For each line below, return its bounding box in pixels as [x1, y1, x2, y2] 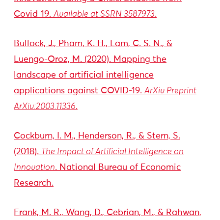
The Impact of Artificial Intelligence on [41, 147, 184, 156]
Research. [14, 179, 54, 188]
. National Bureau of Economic [55, 163, 181, 172]
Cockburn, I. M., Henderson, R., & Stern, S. [14, 132, 180, 140]
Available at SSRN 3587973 [54, 10, 155, 19]
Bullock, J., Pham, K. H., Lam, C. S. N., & [14, 39, 172, 48]
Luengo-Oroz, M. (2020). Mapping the [14, 55, 166, 64]
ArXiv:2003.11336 [14, 102, 76, 111]
